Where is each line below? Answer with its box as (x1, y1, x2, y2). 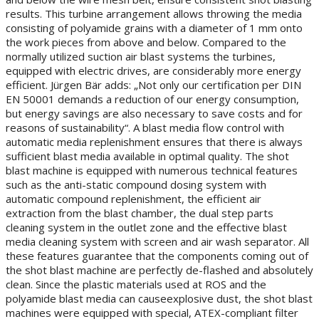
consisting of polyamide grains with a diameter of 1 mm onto (6, 20, 303, 35)
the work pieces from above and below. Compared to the (6, 34, 286, 49)
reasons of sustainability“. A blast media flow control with (6, 120, 284, 135)
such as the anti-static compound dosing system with (6, 177, 266, 192)
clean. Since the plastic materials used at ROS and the (6, 276, 266, 291)
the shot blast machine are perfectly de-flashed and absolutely (6, 262, 313, 277)
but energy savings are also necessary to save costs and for (6, 105, 303, 120)
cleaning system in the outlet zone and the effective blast (6, 219, 287, 234)
